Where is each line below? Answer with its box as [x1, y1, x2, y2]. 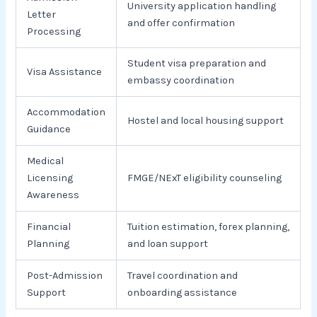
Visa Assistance [27, 65, 103, 78]
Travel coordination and [127, 269, 238, 282]
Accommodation [27, 105, 106, 118]
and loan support [127, 237, 209, 250]
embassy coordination [127, 74, 235, 86]
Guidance [27, 122, 71, 135]
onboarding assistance [127, 286, 238, 299]
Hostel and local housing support [127, 114, 284, 127]
